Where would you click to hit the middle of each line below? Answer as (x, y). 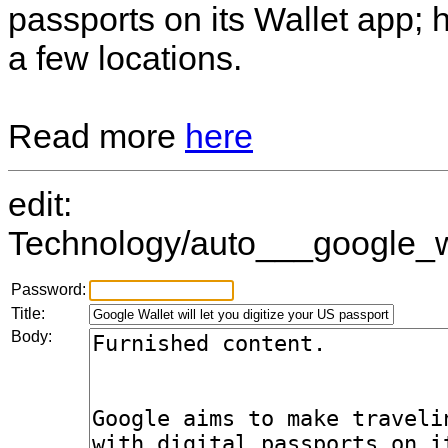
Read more (96, 136)
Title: (28, 314)
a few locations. (125, 58)
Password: (48, 290)
